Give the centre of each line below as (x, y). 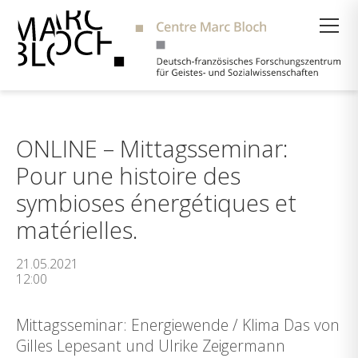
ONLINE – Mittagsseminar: (152, 148)
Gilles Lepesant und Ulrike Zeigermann (151, 346)
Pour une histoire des (128, 175)
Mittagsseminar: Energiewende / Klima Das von (178, 325)
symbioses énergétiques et (156, 203)
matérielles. (77, 230)
